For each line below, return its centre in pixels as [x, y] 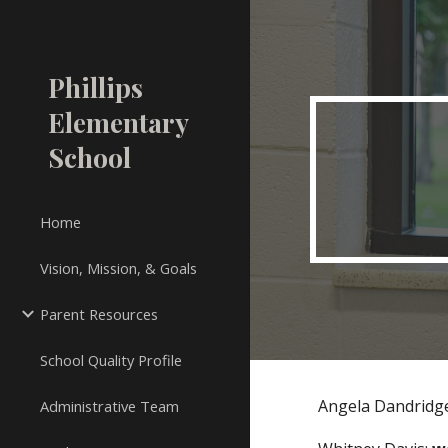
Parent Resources [99, 314]
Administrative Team [109, 406]
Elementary [118, 122]
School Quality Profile [111, 360]
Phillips [95, 87]
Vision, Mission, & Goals [118, 268]
